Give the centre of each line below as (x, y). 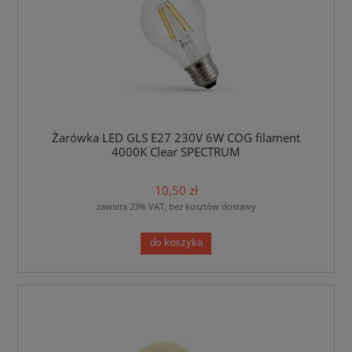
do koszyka (176, 243)
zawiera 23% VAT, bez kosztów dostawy (176, 206)
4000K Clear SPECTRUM (176, 152)
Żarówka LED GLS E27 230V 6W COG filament (176, 137)
